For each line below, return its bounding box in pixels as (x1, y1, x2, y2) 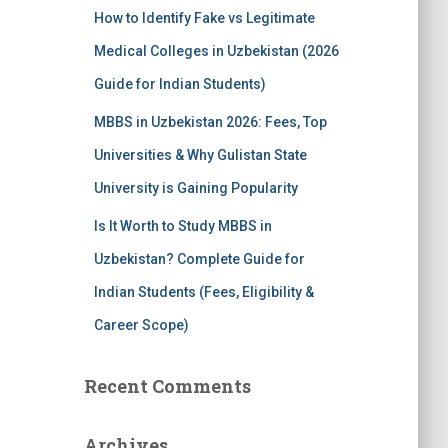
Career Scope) (93, 317, 189, 333)
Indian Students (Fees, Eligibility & (93, 284, 314, 300)
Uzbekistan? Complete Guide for (93, 251, 305, 267)
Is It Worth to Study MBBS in (93, 218, 272, 234)
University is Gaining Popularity (93, 180, 298, 196)
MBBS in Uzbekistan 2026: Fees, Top (93, 114, 327, 130)
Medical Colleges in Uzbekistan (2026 (93, 43, 339, 59)
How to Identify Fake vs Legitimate (93, 10, 315, 26)
